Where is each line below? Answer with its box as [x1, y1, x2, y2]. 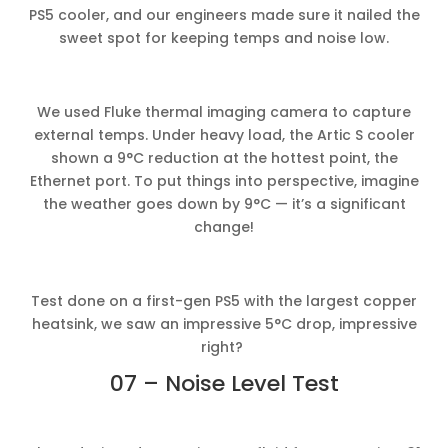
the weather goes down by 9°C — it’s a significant [42, 193, 406, 214]
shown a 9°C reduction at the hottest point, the [50, 147, 398, 168]
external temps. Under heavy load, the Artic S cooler [33, 124, 415, 145]
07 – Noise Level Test [109, 367, 339, 399]
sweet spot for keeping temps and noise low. [59, 27, 389, 48]
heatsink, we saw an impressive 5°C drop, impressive [31, 313, 417, 334]
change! [194, 216, 254, 237]
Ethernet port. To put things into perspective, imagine [29, 170, 419, 191]
